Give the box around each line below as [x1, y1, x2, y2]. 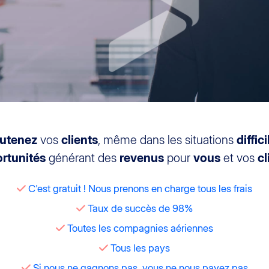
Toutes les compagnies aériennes [65, 222, 213, 235]
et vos [220, 151, 258, 166]
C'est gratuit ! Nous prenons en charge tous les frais [26, 183, 252, 195]
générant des [46, 151, 119, 166]
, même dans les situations [97, 133, 237, 148]
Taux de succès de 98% [85, 202, 193, 215]
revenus [119, 151, 164, 166]
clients [61, 133, 98, 148]
